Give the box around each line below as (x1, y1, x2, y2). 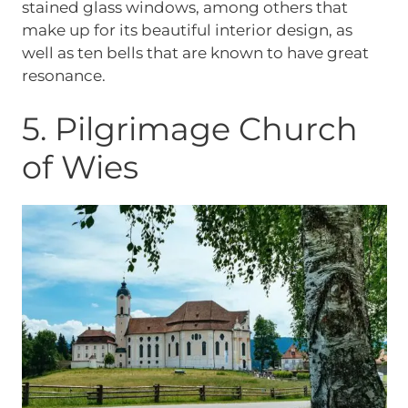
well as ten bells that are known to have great (21, 43, 369, 62)
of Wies (21, 148, 138, 188)
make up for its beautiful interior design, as (21, 20, 352, 39)
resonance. (21, 66, 106, 85)
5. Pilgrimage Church (21, 109, 358, 149)
